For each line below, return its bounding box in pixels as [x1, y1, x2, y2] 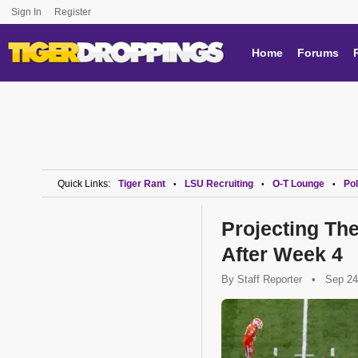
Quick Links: [58, 178, 110, 189]
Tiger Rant [118, 178, 165, 189]
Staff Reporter [237, 273, 302, 285]
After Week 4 [221, 243, 343, 265]
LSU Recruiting [185, 178, 253, 189]
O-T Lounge [272, 178, 324, 189]
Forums [297, 46, 339, 59]
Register [54, 6, 93, 18]
